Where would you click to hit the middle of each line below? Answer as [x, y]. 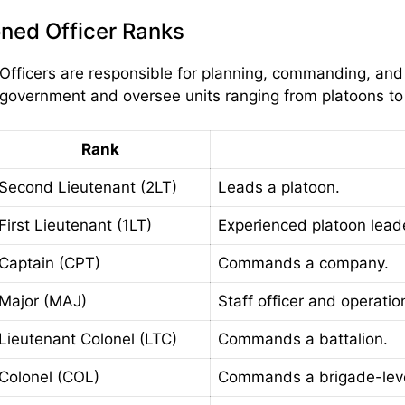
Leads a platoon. [278, 188]
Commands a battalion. [302, 339]
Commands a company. [303, 264]
